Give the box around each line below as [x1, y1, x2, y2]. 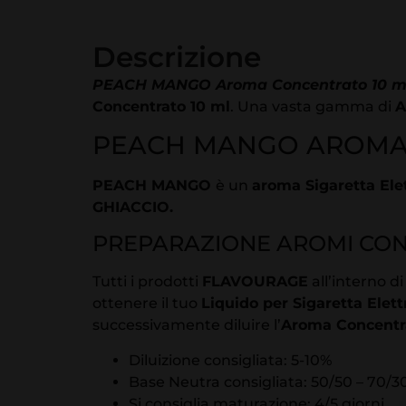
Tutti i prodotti [92, 273, 202, 291]
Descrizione [92, 39, 261, 74]
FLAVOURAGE [202, 273, 308, 291]
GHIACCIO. [92, 198, 173, 217]
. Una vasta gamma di [230, 97, 395, 115]
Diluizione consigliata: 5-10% [129, 351, 332, 369]
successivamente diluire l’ [92, 316, 281, 334]
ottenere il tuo [92, 295, 201, 313]
